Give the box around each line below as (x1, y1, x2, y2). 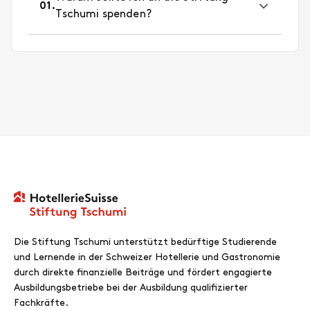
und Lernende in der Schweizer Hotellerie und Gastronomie (14, 253, 280, 263)
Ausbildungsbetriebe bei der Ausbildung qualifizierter (14, 283, 248, 293)
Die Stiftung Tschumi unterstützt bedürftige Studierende (14, 237, 277, 248)
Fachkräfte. (14, 298, 69, 309)
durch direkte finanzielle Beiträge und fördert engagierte (14, 268, 272, 278)
